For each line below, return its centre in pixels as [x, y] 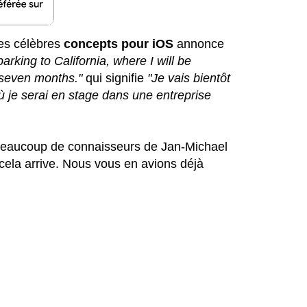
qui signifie [115, 78]
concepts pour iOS [119, 44]
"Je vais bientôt [189, 78]
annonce [199, 44]
